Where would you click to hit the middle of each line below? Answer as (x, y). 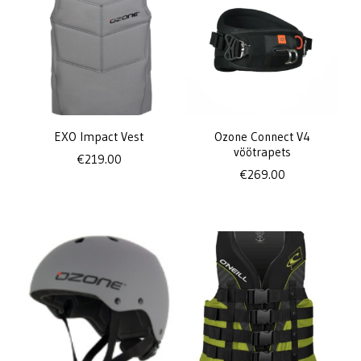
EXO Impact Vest (99, 137)
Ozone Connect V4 (262, 137)
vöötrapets (262, 152)
